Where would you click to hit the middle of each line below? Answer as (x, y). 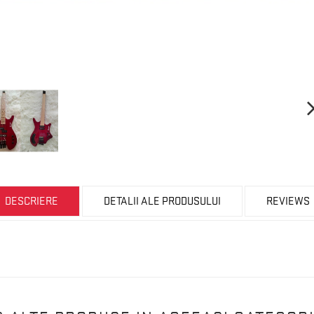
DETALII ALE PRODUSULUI (162, 202)
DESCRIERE (31, 202)
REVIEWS (288, 202)
